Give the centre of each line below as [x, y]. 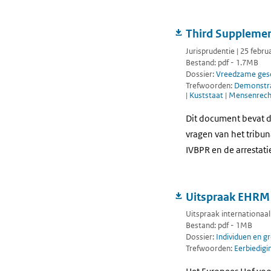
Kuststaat [207, 95]
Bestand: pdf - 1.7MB [222, 62]
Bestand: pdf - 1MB [219, 226]
